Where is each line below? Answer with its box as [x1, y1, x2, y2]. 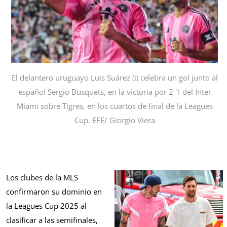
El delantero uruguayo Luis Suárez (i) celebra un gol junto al [11, 72, 218, 83]
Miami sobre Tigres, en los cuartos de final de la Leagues [16, 101, 213, 111]
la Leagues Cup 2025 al [6, 201, 87, 211]
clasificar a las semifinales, [6, 215, 98, 225]
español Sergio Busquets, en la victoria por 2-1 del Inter [18, 87, 211, 97]
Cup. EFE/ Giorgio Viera [74, 115, 155, 126]
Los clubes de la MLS [6, 172, 78, 183]
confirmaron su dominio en [6, 186, 102, 197]
